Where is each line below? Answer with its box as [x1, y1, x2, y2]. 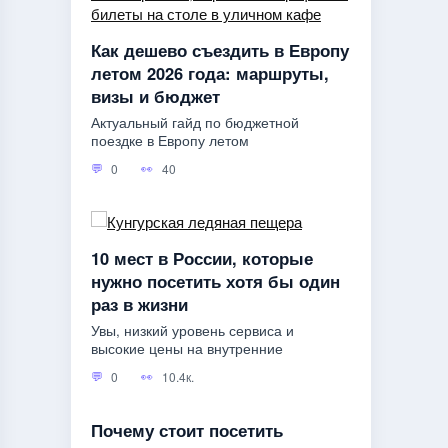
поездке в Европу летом [91, 131, 249, 151]
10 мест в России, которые [91, 245, 313, 270]
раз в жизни [91, 291, 188, 316]
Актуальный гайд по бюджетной [91, 113, 299, 133]
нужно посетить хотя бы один [91, 268, 340, 293]
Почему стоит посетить [91, 417, 283, 442]
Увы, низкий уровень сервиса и [91, 321, 294, 341]
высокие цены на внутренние [91, 339, 283, 359]
